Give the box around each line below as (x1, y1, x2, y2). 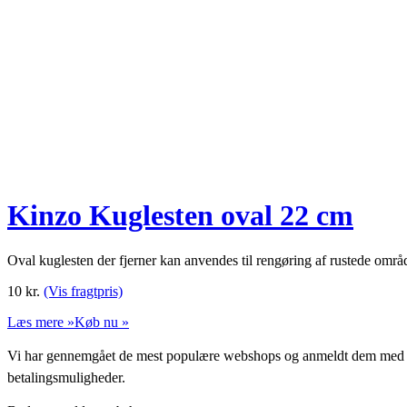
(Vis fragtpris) (44, 283, 123, 299)
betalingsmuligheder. (7, 369, 125, 385)
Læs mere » (7, 313, 74, 330)
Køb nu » (74, 313, 129, 330)
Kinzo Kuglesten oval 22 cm (7, 199, 353, 233)
